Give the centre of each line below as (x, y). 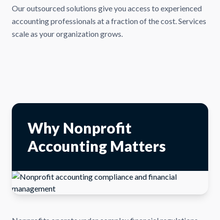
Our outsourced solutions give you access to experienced (107, 8)
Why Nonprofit (80, 128)
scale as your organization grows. (67, 34)
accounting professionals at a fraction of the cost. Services (109, 21)
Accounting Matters (97, 146)
